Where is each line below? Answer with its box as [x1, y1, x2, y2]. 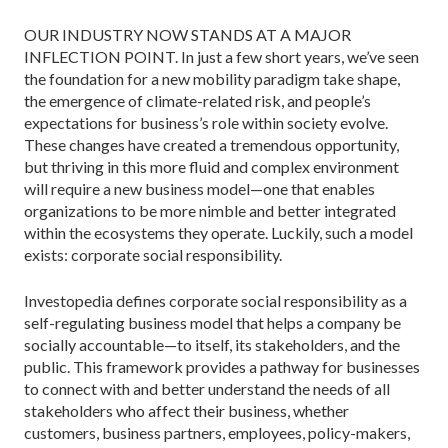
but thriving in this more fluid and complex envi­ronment [24, 156, 399, 176]
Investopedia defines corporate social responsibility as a [24, 290, 407, 310]
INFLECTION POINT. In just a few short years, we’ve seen [24, 46, 419, 66]
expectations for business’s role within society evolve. [24, 112, 388, 132]
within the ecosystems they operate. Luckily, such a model [24, 222, 413, 242]
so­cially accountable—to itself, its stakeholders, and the [24, 334, 400, 354]
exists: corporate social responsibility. [24, 244, 282, 264]
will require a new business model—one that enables [24, 178, 375, 198]
